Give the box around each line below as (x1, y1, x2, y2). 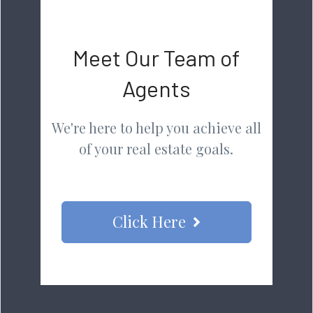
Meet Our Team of (73, 43, 240, 71)
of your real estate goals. (79, 138, 234, 158)
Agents (122, 74, 191, 101)
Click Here (112, 210, 186, 232)
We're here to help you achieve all (51, 117, 261, 137)
